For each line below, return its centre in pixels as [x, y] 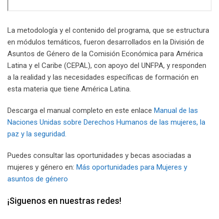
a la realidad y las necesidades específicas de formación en [103, 77]
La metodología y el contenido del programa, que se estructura [108, 30]
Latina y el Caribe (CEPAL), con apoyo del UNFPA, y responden [107, 65]
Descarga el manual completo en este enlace [81, 110]
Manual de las [176, 110]
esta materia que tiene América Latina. [69, 89]
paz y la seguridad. [37, 134]
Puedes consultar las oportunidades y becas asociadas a [99, 155]
